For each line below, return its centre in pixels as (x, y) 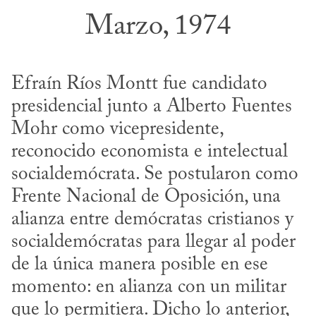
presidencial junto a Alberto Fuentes (152, 107)
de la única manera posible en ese (140, 265)
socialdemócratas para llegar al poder (153, 242)
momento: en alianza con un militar (149, 287)
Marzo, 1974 (158, 28)
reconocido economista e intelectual (150, 152)
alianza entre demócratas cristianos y (152, 219)
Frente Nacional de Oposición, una (146, 197)
